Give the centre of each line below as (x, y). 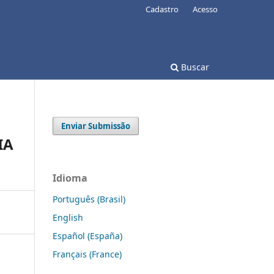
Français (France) (87, 254)
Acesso (205, 9)
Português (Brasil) (89, 199)
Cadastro (162, 9)
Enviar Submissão (96, 126)
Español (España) (87, 235)
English (68, 217)
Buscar (194, 67)
